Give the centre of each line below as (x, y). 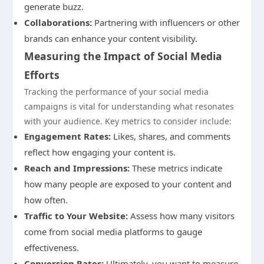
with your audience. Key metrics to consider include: (128, 121)
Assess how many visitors (181, 216)
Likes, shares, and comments (171, 136)
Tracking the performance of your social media (116, 92)
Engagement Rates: (67, 136)
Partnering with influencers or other (166, 22)
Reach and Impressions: (77, 168)
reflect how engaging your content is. (100, 152)
